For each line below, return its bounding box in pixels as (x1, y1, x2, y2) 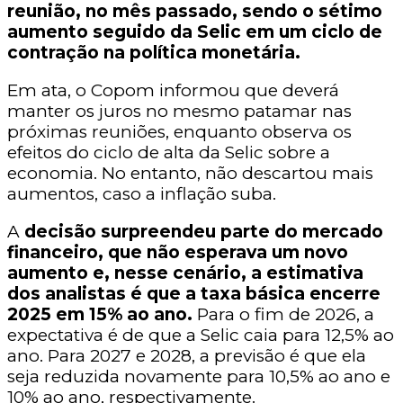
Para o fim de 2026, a (193, 303, 374, 325)
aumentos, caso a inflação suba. (7, 183, 276, 204)
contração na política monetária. (7, 41, 300, 63)
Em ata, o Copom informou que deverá (7, 79, 339, 101)
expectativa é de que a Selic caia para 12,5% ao (7, 324, 394, 345)
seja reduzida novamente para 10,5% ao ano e (7, 365, 390, 387)
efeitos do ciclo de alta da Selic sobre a (7, 141, 330, 163)
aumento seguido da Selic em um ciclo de (7, 21, 382, 42)
